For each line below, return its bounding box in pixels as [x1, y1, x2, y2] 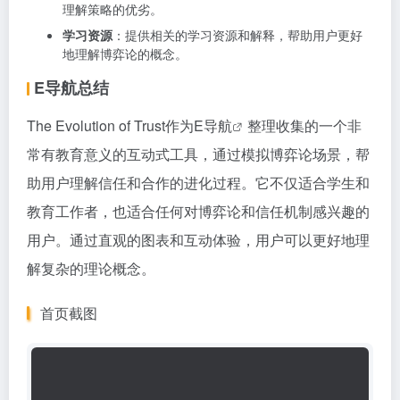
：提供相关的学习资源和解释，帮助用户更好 [112, 26, 362, 44]
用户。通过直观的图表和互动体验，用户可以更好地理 [27, 229, 370, 250]
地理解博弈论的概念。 [62, 45, 187, 62]
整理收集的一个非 [247, 115, 362, 136]
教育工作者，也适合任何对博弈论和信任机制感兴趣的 [27, 201, 370, 221]
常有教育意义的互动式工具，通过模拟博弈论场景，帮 [27, 144, 370, 164]
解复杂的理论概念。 [27, 258, 155, 279]
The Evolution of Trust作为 [27, 115, 194, 136]
